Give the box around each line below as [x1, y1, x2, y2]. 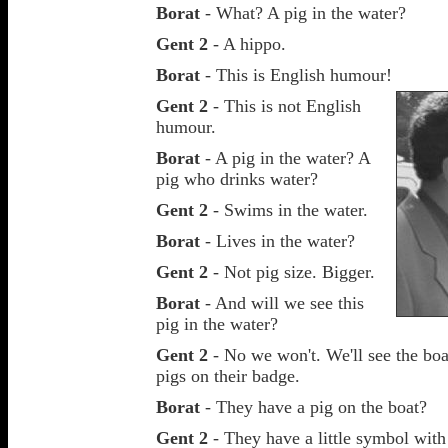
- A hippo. [208, 34, 286, 54]
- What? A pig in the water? [200, 3, 406, 23]
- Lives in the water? [200, 231, 355, 251]
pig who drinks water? [156, 169, 318, 189]
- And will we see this [200, 293, 364, 313]
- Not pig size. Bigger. [208, 262, 375, 282]
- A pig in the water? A [200, 148, 370, 168]
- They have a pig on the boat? [200, 397, 427, 417]
